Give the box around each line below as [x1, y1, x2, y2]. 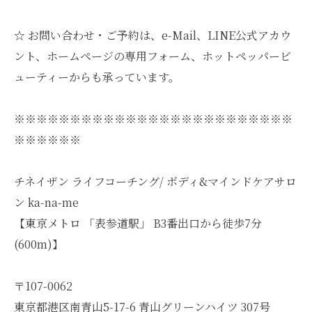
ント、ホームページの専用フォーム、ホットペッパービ [14, 48, 291, 64]
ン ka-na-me [14, 194, 79, 210]
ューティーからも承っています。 [14, 69, 180, 85]
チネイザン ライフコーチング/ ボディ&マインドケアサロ [14, 173, 297, 189]
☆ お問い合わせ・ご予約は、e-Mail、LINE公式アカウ [14, 27, 291, 43]
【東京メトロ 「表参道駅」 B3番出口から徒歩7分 [14, 215, 262, 231]
